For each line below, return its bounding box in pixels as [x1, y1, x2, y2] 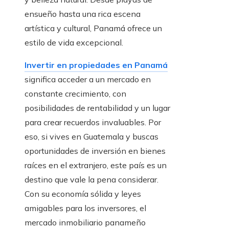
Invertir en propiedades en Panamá [25, 59, 168, 70]
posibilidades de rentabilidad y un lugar [25, 102, 170, 113]
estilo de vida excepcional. [25, 37, 123, 48]
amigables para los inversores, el [25, 202, 146, 213]
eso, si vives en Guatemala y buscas [25, 131, 158, 142]
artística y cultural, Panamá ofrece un [25, 22, 162, 33]
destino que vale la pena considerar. [25, 174, 158, 185]
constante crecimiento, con [25, 88, 126, 99]
